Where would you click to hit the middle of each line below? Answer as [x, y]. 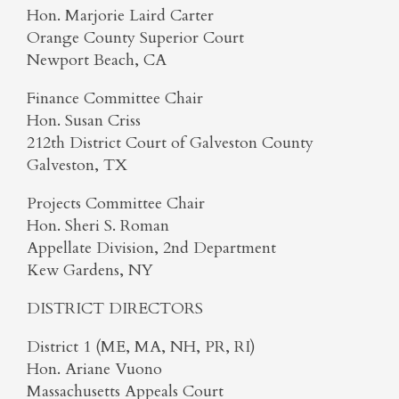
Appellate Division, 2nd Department [151, 248]
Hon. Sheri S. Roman [98, 226]
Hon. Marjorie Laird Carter [120, 16]
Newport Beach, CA [97, 60]
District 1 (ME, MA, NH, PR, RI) [141, 347]
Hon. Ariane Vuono [94, 369]
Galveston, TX [77, 165]
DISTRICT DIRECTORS [115, 309]
